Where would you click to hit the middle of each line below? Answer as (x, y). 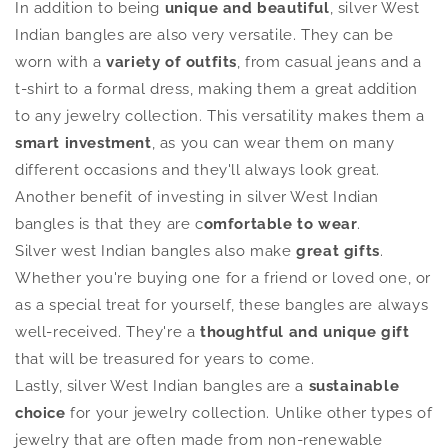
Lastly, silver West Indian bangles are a (162, 386)
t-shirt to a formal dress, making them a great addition (217, 89)
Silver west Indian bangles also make (153, 251)
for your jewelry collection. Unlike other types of (249, 413)
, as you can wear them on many (273, 143)
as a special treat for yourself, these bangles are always (222, 305)
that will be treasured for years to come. (165, 359)
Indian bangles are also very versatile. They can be (204, 35)
